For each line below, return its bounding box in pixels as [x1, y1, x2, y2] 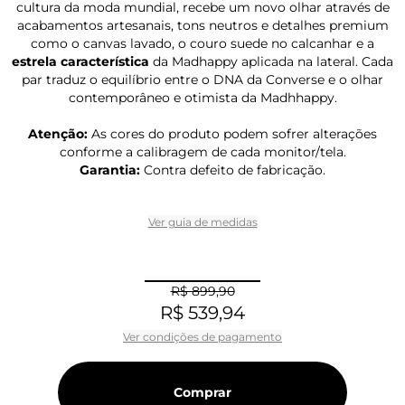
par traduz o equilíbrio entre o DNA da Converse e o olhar [22, 71, 383, 88]
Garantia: [80, 161, 140, 178]
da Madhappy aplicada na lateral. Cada [149, 52, 393, 70]
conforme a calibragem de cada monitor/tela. [59, 143, 346, 160]
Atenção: [28, 125, 88, 142]
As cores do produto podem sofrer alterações [88, 125, 377, 142]
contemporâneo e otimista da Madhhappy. [68, 89, 337, 106]
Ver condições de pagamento [123, 329, 282, 344]
